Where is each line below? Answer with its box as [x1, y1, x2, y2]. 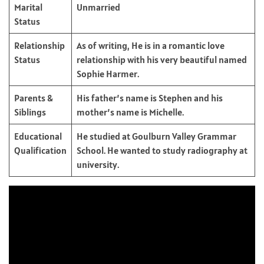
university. [77, 158, 119, 170]
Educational [14, 130, 62, 142]
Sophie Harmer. [77, 67, 139, 80]
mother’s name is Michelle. [77, 105, 184, 118]
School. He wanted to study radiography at [77, 144, 247, 156]
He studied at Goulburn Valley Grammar [77, 130, 236, 142]
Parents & [14, 91, 53, 104]
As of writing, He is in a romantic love [77, 39, 225, 51]
